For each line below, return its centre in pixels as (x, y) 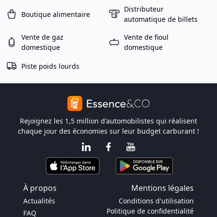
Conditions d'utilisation (156, 201)
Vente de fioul (146, 37)
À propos (40, 188)
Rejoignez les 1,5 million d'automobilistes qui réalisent (108, 121)
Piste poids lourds (50, 66)
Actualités (39, 201)
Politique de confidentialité (150, 211)
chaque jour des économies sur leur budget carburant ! (108, 131)
